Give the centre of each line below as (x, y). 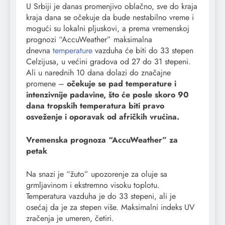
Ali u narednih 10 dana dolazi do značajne (98, 73)
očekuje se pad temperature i (122, 84)
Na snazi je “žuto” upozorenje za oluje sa (97, 174)
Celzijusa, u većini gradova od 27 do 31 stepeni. (108, 62)
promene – (46, 84)
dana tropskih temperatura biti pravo (95, 106)
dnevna (39, 51)
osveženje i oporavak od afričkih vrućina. (103, 117)
